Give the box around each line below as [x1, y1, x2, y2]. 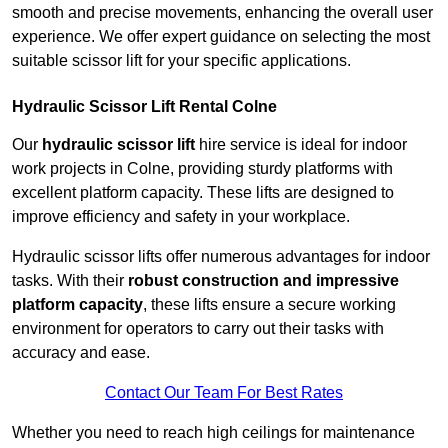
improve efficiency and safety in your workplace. [12, 208, 350, 226]
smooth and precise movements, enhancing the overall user [12, 4, 433, 22]
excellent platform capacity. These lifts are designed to [12, 184, 394, 202]
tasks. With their [12, 272, 128, 290]
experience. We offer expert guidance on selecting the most [12, 28, 430, 46]
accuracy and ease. [12, 344, 150, 362]
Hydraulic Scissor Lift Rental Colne [12, 98, 277, 116]
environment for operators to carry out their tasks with [12, 320, 384, 338]
